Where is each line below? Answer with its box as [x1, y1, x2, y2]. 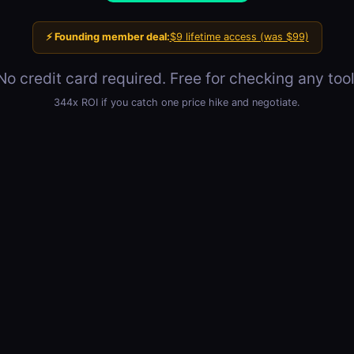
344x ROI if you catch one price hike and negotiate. [54, 96, 300, 109]
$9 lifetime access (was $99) [169, 31, 309, 43]
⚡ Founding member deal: [45, 31, 170, 43]
